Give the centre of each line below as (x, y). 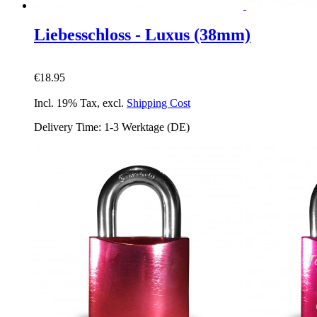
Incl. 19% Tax (65, 103)
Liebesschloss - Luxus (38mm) (142, 35)
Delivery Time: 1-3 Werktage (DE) (112, 127)
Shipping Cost (158, 103)
